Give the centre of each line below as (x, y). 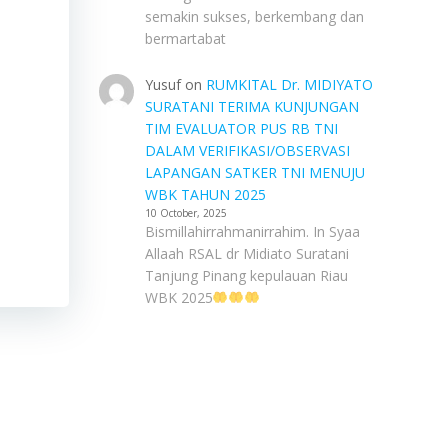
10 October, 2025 (185, 213)
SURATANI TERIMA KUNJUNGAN (251, 106)
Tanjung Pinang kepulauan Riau (246, 275)
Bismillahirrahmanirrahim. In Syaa (252, 231)
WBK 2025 (178, 297)
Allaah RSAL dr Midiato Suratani (246, 253)
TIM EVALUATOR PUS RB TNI (241, 128)
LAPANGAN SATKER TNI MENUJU (254, 172)
